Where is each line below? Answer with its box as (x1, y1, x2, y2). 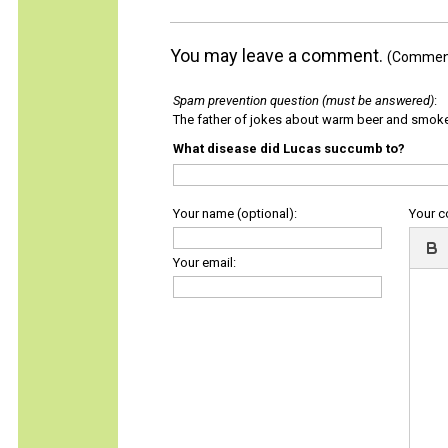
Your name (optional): (173, 206, 297, 221)
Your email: (173, 255, 236, 270)
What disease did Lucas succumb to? (173, 141, 405, 156)
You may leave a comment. (170, 45, 387, 66)
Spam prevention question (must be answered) (173, 93, 434, 108)
